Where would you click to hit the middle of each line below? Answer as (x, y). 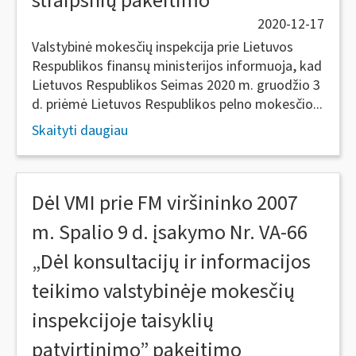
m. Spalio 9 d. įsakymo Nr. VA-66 (170, 232)
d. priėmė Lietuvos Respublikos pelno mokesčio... (177, 104)
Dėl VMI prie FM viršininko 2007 (165, 203)
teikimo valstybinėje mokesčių (163, 291)
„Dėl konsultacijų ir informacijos (171, 262)
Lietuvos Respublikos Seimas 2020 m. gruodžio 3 (176, 85)
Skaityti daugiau (80, 131)
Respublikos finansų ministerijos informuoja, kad (177, 66)
